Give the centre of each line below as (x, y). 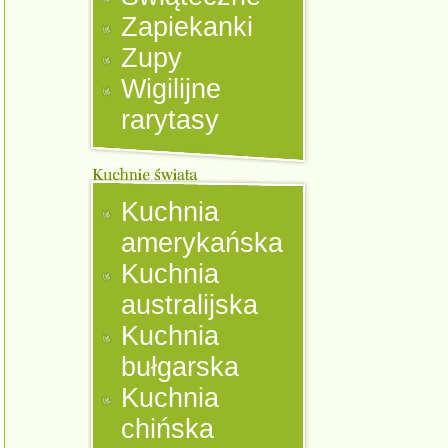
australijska (190, 305)
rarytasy (170, 120)
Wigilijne (171, 89)
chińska (168, 429)
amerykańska (202, 243)
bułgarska (180, 367)
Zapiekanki (187, 27)
